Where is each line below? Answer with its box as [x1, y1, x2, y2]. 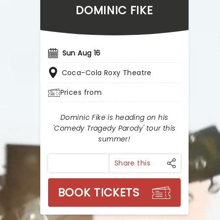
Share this [114, 158, 150, 168]
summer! [98, 134, 131, 144]
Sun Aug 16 [62, 48, 101, 58]
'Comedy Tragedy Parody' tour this [53, 123, 176, 133]
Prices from [60, 87, 102, 97]
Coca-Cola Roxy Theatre [61, 68, 152, 78]
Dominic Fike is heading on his [60, 112, 168, 122]
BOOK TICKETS [57, 185, 139, 200]
